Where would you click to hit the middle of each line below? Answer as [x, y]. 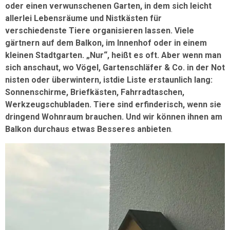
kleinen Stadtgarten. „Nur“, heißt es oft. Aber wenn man [113, 55]
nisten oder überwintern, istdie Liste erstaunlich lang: [109, 80]
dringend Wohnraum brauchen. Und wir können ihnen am [114, 117]
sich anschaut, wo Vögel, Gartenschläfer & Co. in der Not [115, 68]
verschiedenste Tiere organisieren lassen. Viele [100, 31]
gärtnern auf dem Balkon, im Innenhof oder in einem [106, 43]
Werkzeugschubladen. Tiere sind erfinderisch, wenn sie [113, 105]
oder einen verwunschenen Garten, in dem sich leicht [108, 6]
